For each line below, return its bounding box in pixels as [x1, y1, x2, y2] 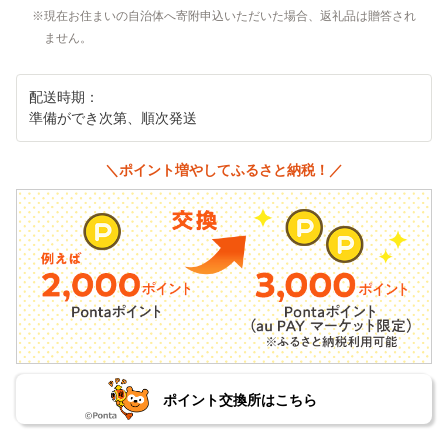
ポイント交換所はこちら [162, 392, 317, 409]
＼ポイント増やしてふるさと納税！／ [105, 161, 343, 178]
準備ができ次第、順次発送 [29, 110, 197, 126]
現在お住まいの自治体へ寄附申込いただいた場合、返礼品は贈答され [44, 8, 416, 23]
